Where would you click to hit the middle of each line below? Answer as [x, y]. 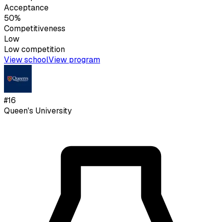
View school [26, 60]
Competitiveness [35, 29]
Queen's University [38, 111]
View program [74, 60]
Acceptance [26, 8]
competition [42, 50]
